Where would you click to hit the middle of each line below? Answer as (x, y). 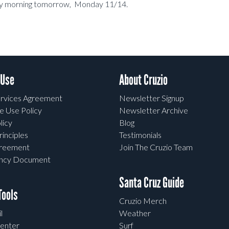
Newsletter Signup (152, 98)
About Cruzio (144, 80)
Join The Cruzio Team (156, 147)
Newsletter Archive (154, 110)
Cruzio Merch (143, 201)
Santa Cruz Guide (152, 183)
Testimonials (141, 135)
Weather (135, 213)
